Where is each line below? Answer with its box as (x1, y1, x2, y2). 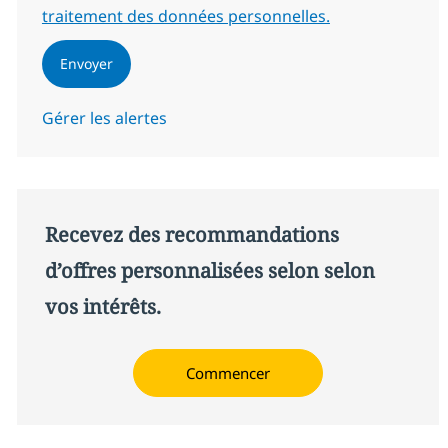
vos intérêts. (44, 292, 161, 320)
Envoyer (59, 53, 113, 73)
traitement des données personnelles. (41, 4, 330, 27)
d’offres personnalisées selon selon (44, 256, 375, 284)
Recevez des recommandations (44, 220, 339, 248)
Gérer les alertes (41, 106, 167, 129)
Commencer (185, 362, 270, 383)
